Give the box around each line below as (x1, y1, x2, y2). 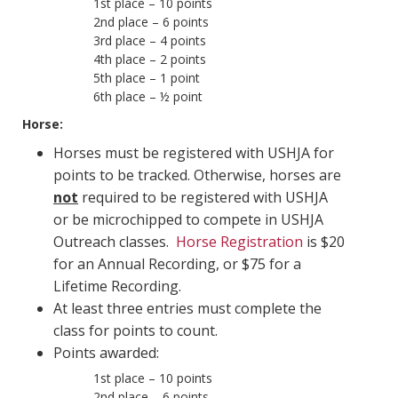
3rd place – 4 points (93, 32, 206, 50)
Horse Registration (176, 232, 303, 252)
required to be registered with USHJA (78, 187, 328, 208)
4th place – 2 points (93, 51, 206, 68)
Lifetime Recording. (53, 276, 181, 297)
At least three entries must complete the (53, 298, 322, 319)
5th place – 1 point (93, 69, 200, 87)
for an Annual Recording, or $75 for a (53, 254, 301, 275)
